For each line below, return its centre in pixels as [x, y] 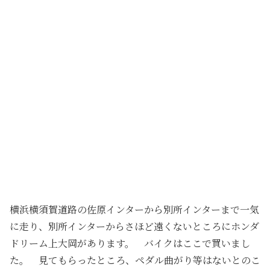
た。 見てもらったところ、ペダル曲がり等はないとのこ [135, 260]
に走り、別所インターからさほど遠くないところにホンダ [134, 226]
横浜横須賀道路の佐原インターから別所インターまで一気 [134, 209]
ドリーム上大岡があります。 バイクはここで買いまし [130, 243]
